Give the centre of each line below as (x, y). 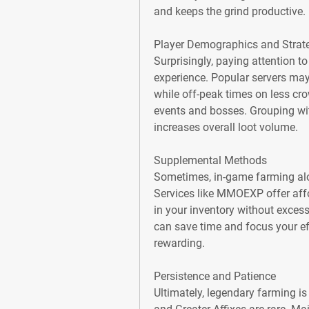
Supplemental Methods (210, 160)
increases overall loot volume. (226, 127)
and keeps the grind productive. (230, 11)
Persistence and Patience (215, 276)
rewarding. (179, 243)
